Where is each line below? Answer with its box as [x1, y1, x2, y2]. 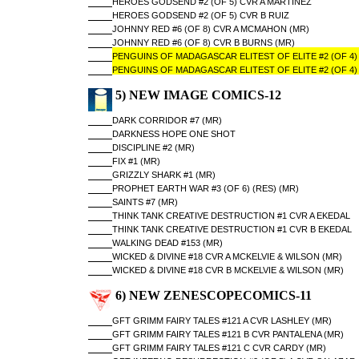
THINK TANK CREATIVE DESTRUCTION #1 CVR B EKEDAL [111, 224, 352, 234]
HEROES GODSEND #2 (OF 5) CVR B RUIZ [111, 10, 289, 20]
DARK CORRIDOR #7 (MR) [111, 115, 222, 125]
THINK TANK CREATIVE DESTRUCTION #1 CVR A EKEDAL [111, 211, 350, 220]
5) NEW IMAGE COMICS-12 [111, 88, 281, 102]
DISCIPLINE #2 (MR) [111, 143, 195, 152]
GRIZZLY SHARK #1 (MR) [111, 170, 216, 179]
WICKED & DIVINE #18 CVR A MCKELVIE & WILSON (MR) [111, 252, 342, 261]
